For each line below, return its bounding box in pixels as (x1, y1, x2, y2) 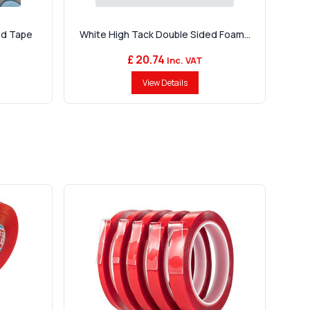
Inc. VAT (166, 54, 203, 67)
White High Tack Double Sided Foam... (79, 28, 250, 42)
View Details (142, 77, 188, 89)
